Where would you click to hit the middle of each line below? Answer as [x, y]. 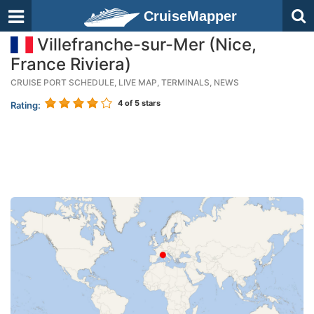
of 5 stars [142, 103]
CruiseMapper [190, 16]
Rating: [26, 105]
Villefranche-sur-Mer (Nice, [145, 45]
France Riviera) [71, 64]
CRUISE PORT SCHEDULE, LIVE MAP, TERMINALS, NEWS [125, 82]
